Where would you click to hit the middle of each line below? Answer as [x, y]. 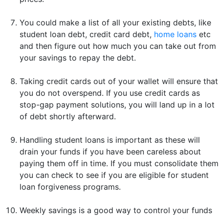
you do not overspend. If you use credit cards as [110, 93]
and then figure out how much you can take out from [118, 46]
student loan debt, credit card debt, [87, 34]
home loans [175, 34]
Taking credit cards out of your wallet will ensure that [119, 81]
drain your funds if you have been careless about [110, 152]
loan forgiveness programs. [70, 187]
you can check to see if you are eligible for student [114, 175]
